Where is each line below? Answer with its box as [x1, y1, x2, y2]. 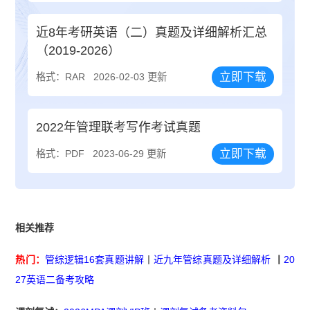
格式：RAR [36, 71, 86, 83]
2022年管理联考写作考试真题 [36, 120, 201, 134]
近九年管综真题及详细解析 [154, 254, 271, 266]
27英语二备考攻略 [15, 274, 95, 286]
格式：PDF [36, 147, 85, 159]
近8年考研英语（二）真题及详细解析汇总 [36, 26, 268, 40]
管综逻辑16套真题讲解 [44, 254, 144, 266]
